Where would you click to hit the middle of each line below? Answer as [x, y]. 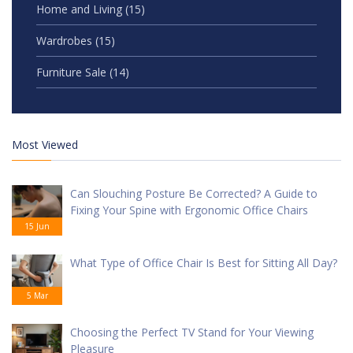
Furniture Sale [73, 72]
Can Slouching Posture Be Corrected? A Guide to [194, 194]
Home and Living [81, 9]
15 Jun [37, 227]
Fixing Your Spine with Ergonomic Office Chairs [189, 210]
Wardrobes [66, 41]
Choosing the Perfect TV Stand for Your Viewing [192, 333]
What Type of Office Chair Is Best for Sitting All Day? [204, 263]
